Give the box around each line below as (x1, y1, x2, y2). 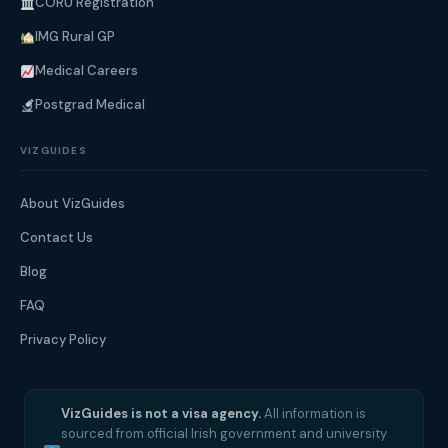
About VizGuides (20, 195, 125, 213)
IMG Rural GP (34, 28, 115, 46)
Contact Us (20, 229, 93, 247)
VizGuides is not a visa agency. (61, 405, 262, 423)
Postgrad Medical (34, 96, 145, 114)
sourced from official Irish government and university (61, 425, 388, 443)
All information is (261, 405, 367, 423)
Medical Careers (34, 62, 138, 80)
